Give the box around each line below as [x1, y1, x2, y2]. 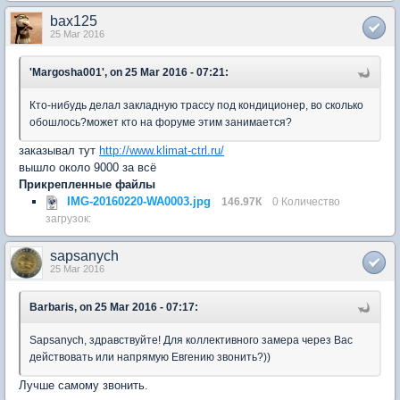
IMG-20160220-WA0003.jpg [67, 195, 211, 208]
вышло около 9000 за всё [19, 161, 156, 174]
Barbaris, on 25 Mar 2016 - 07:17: [29, 301, 198, 313]
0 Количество [272, 196, 340, 207]
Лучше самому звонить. [19, 379, 148, 392]
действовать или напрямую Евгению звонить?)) [29, 351, 271, 363]
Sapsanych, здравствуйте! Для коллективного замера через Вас [29, 334, 353, 346]
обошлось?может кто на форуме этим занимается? [29, 116, 292, 129]
